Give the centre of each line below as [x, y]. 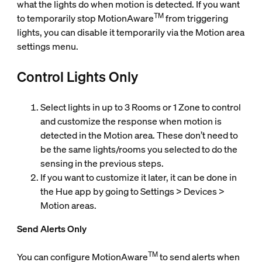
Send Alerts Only [51, 229]
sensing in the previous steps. [102, 163]
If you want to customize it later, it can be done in [138, 177]
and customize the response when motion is [131, 121]
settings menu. [47, 46]
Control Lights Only [77, 77]
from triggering [196, 18]
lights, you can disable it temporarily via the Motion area [130, 32]
